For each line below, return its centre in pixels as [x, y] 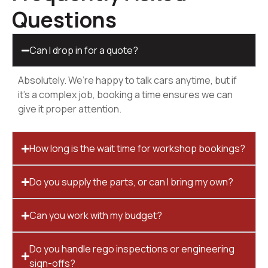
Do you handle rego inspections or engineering [132, 249]
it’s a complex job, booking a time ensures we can [125, 95]
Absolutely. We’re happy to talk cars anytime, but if [127, 80]
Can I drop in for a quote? [84, 51]
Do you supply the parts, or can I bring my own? [132, 182]
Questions [64, 20]
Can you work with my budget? [96, 216]
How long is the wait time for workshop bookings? [138, 149]
